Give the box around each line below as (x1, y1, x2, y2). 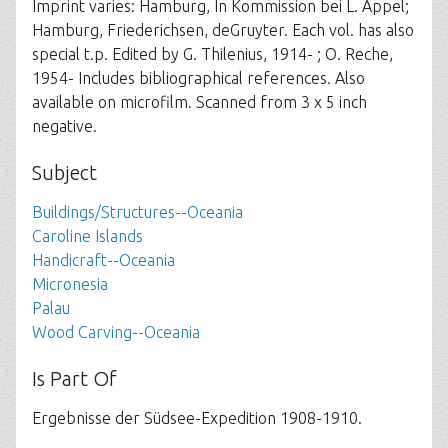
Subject (32, 161, 97, 184)
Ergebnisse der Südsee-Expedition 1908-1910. (32, 409, 362, 427)
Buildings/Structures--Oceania (32, 203, 243, 221)
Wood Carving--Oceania (32, 323, 200, 341)
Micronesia (32, 275, 108, 293)
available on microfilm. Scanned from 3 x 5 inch (32, 93, 367, 111)
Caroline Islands (32, 227, 143, 245)
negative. (32, 117, 97, 135)
